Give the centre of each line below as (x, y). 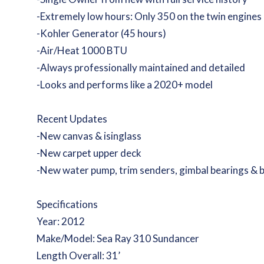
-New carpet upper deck (89, 153)
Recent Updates (72, 119)
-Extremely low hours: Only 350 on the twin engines (149, 16)
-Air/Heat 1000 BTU (82, 50)
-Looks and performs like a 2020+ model (125, 85)
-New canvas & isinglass (89, 136)
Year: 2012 (61, 221)
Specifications (67, 204)
